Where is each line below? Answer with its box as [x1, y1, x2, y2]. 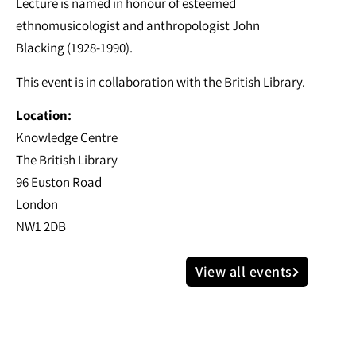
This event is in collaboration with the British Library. [16, 72, 305, 91]
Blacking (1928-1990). [16, 39, 133, 57]
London [16, 195, 58, 213]
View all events [195, 262, 292, 281]
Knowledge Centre [16, 128, 118, 146]
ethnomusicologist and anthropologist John [16, 17, 260, 35]
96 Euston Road [16, 172, 102, 191]
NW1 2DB [16, 217, 66, 235]
